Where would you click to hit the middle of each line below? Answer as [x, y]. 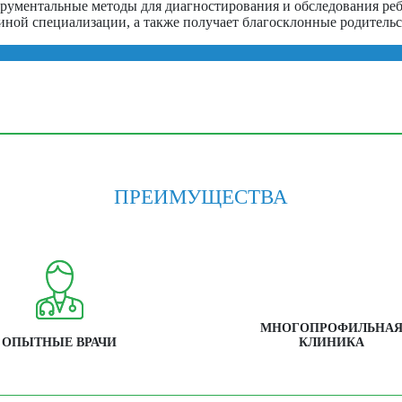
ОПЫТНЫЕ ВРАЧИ [59, 343]
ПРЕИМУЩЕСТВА [201, 197]
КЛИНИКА [331, 343]
